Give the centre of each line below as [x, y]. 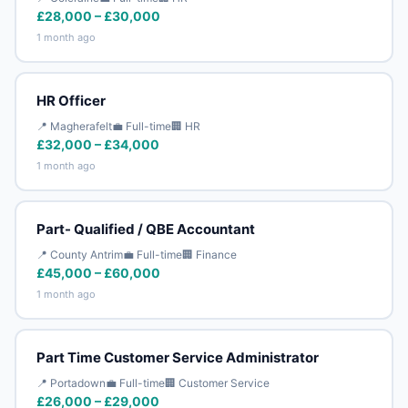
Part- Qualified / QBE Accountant [145, 229]
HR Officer [71, 100]
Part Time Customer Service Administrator [177, 357]
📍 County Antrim [79, 254]
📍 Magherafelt [74, 126]
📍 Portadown [71, 382]
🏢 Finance [209, 254]
